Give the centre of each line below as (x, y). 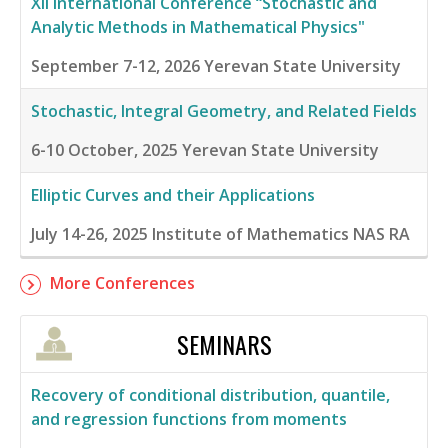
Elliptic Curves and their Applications (173, 195)
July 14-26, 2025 (89, 234)
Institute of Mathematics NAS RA (281, 234)
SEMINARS (224, 344)
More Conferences (122, 283)
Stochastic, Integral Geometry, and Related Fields (224, 111)
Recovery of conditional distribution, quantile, (210, 395)
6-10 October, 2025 (104, 150)
